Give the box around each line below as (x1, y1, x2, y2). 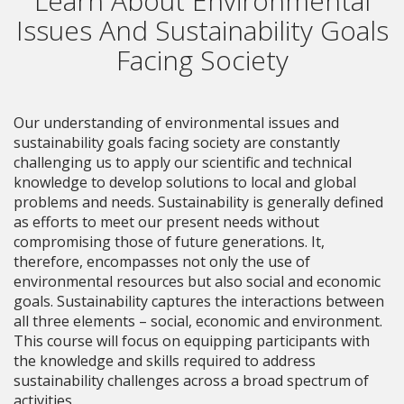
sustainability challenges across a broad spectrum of (14, 371, 369, 390)
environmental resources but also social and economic (14, 271, 381, 291)
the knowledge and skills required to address (14, 351, 316, 371)
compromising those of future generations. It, (14, 232, 325, 252)
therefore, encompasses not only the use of (14, 252, 310, 271)
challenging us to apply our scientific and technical (14, 152, 352, 172)
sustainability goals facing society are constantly (14, 133, 340, 152)
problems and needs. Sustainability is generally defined (14, 192, 383, 212)
